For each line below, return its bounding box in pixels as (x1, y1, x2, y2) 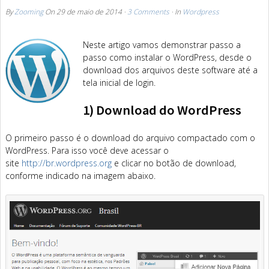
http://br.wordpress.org (22, 157, 112, 169)
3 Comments (127, 7, 169, 16)
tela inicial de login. (82, 77, 156, 88)
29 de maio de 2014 (56, 7, 122, 16)
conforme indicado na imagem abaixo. (5, 169, 156, 181)
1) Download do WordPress (82, 101, 241, 119)
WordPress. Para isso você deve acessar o (5, 144, 169, 156)
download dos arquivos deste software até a (82, 64, 258, 76)
